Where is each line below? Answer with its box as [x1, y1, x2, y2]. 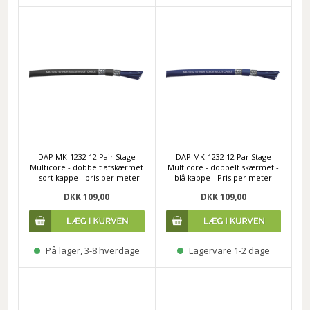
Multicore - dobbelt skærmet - [167, 161, 280, 172]
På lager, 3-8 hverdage [43, 244, 140, 257]
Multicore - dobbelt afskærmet [30, 161, 144, 172]
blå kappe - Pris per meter [174, 172, 273, 183]
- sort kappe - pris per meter [33, 172, 140, 183]
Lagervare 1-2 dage [186, 244, 270, 257]
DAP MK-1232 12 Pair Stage [37, 151, 136, 162]
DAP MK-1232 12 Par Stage [175, 151, 271, 162]
